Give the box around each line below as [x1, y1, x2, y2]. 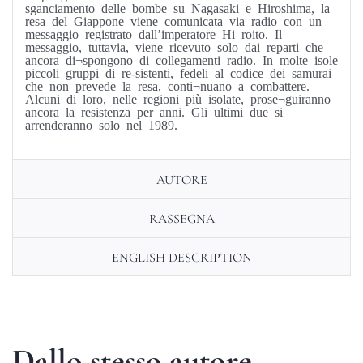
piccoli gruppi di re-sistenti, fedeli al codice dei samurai [24, 66, 331, 79]
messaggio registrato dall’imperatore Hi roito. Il [24, 27, 282, 41]
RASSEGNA [148, 211, 215, 228]
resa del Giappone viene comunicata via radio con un [24, 14, 322, 28]
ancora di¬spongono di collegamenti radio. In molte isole [24, 53, 338, 66]
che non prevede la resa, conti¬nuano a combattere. [24, 79, 310, 92]
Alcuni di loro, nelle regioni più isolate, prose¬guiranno [24, 92, 331, 105]
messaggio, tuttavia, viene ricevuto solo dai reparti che [24, 40, 323, 53]
